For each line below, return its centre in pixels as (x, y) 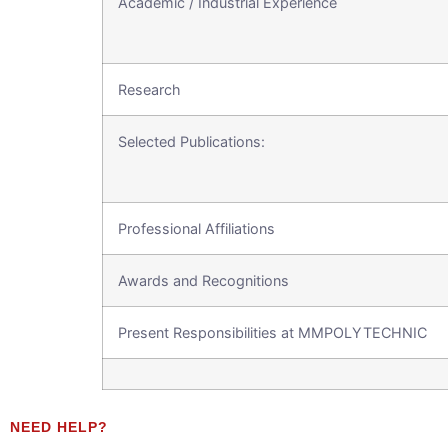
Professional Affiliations (196, 228)
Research (149, 89)
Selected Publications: (191, 141)
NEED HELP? (59, 427)
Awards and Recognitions (203, 280)
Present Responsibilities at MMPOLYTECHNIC (272, 332)
